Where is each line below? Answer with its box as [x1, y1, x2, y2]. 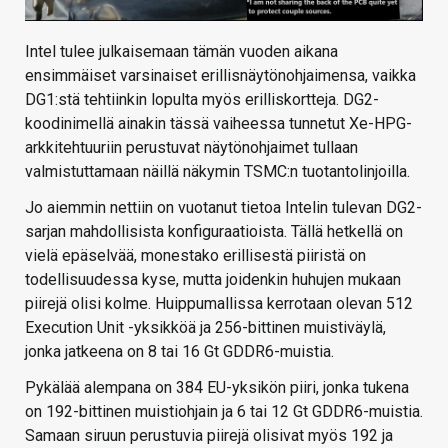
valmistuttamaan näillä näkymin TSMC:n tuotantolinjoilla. [25, 162, 410, 182]
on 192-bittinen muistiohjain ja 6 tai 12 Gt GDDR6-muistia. [25, 402, 423, 422]
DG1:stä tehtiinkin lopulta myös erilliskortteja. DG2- [25, 90, 379, 110]
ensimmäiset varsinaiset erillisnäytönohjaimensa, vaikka [25, 66, 416, 86]
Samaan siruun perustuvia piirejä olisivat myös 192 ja [25, 426, 393, 446]
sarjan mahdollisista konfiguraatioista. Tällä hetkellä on [25, 222, 403, 242]
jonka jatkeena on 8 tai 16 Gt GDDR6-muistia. [25, 342, 334, 362]
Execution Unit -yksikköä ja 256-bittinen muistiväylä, [25, 318, 386, 338]
